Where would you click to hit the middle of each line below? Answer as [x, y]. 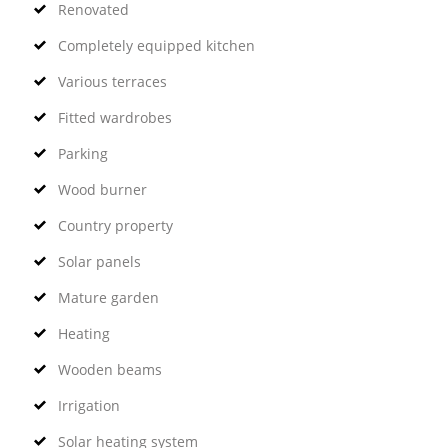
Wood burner [102, 189]
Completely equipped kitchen [156, 45]
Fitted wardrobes [114, 117]
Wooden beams [109, 369]
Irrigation [88, 405]
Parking [82, 153]
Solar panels [99, 261]
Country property [115, 225]
